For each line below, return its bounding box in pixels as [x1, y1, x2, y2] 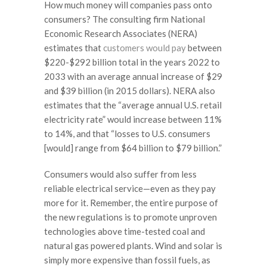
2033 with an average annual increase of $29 [44, 71, 222, 82]
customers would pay [103, 42, 186, 53]
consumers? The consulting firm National [44, 14, 205, 24]
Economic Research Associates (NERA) [44, 28, 197, 39]
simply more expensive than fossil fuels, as [44, 254, 210, 265]
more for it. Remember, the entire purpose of [44, 197, 218, 208]
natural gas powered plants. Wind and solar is [44, 240, 222, 251]
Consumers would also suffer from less [44, 168, 197, 179]
